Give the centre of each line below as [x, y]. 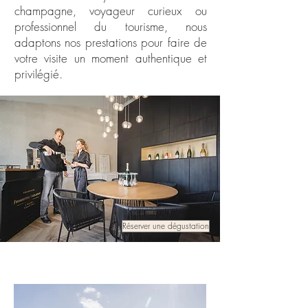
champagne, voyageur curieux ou [111, 11]
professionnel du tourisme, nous [111, 26]
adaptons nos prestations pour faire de [111, 42]
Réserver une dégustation [166, 226]
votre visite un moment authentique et [111, 58]
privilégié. [38, 74]
